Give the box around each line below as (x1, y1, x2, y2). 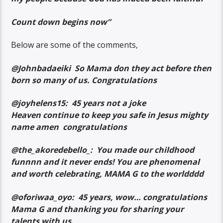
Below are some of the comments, (11, 39, 138, 51)
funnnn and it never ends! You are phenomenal (11, 156, 200, 168)
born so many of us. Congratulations (11, 74, 157, 86)
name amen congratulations (11, 121, 129, 133)
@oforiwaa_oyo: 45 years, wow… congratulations (11, 191, 208, 203)
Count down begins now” (11, 16, 111, 27)
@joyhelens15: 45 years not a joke (11, 98, 146, 109)
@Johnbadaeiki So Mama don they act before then (11, 62, 212, 74)
